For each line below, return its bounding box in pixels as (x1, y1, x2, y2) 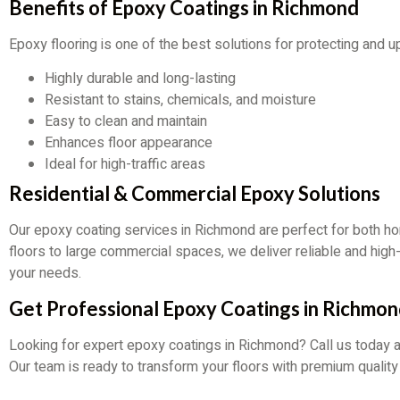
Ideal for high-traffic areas (45, 154, 205, 176)
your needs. (9, 262, 81, 285)
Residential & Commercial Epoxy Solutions (9, 181, 380, 206)
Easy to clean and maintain (45, 111, 207, 133)
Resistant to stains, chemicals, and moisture (45, 89, 316, 112)
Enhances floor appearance (45, 132, 212, 154)
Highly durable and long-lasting (45, 68, 236, 90)
